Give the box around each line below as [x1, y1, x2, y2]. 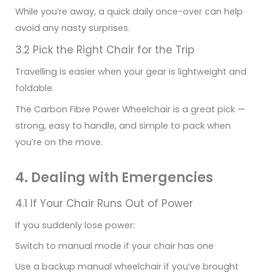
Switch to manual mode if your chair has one [15, 239, 214, 252]
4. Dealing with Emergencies [15, 168, 213, 187]
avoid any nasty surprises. [15, 22, 130, 35]
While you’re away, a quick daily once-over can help [15, 5, 243, 18]
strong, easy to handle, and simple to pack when [15, 119, 231, 132]
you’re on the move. [15, 135, 103, 148]
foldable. [15, 82, 54, 95]
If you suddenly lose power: [15, 219, 135, 231]
